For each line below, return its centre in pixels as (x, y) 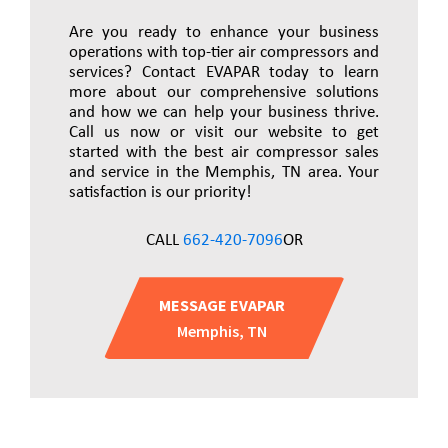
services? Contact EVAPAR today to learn (224, 71)
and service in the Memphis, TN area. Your (224, 171)
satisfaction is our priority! (160, 191)
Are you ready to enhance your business (224, 31)
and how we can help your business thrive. (224, 111)
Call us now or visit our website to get (224, 131)
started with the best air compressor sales (224, 151)
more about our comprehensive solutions (224, 91)
